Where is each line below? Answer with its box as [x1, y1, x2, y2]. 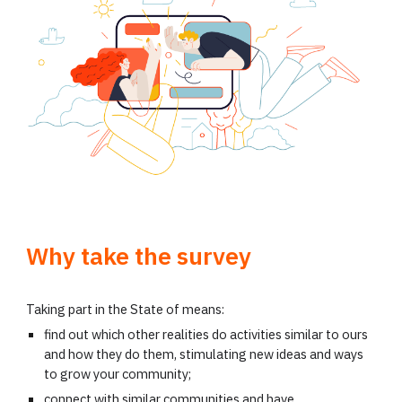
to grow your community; [44, 365, 192, 383]
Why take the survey [26, 240, 252, 272]
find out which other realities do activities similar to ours [44, 326, 369, 344]
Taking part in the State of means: [26, 301, 225, 319]
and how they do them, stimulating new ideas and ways [44, 345, 364, 363]
